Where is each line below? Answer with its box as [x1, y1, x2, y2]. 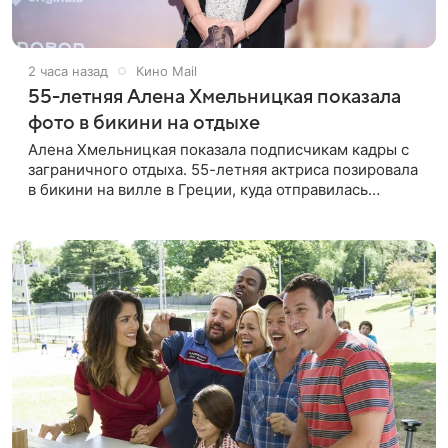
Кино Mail [136, 62, 197, 79]
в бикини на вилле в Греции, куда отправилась [28, 179, 368, 199]
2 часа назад [28, 62, 108, 79]
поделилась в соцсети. [28, 219, 196, 239]
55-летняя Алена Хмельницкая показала [28, 85, 401, 108]
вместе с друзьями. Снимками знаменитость [28, 199, 356, 219]
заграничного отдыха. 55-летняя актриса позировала [28, 159, 418, 179]
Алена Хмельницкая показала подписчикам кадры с [28, 139, 409, 159]
